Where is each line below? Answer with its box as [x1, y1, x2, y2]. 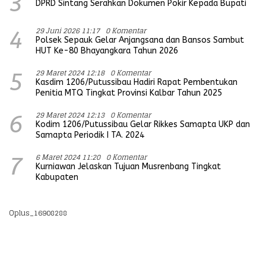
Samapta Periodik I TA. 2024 [36, 129, 144, 140]
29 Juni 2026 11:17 [36, 24, 100, 37]
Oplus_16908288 [9, 206, 67, 219]
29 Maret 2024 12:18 [36, 66, 104, 79]
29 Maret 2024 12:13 [36, 108, 104, 121]
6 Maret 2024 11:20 [36, 150, 100, 163]
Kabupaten [36, 172, 78, 182]
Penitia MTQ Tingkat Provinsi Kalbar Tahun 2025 [36, 87, 222, 98]
